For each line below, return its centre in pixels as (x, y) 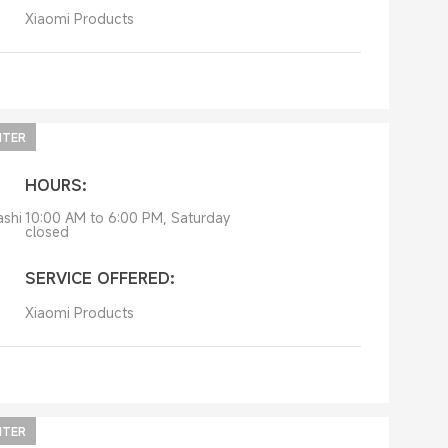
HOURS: (55, 185)
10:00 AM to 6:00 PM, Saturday (127, 217)
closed (46, 231)
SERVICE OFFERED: (99, 278)
